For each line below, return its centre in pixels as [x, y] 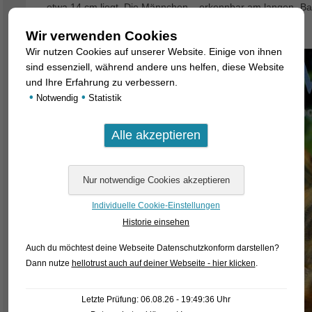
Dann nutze [48, 263]
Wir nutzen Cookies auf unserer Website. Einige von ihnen [154, 51]
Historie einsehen [156, 222]
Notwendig [55, 98]
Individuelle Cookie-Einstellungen [156, 205]
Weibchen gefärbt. [87, 24]
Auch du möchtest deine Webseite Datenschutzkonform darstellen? [152, 248]
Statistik [103, 98]
